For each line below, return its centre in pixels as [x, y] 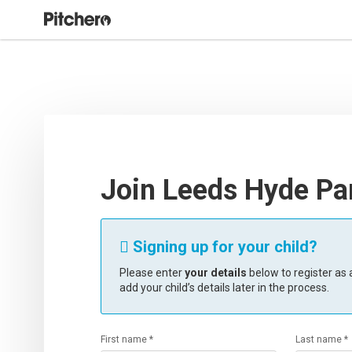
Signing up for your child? [223, 247]
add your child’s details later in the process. [224, 288]
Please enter [152, 273]
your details [216, 273]
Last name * [322, 339]
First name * [127, 339]
